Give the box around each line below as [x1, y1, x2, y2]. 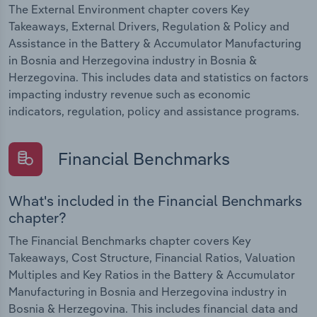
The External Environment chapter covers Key [8, 1, 250, 16]
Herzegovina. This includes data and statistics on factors [8, 69, 309, 84]
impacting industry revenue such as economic [8, 86, 250, 101]
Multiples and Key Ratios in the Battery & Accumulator [8, 267, 295, 282]
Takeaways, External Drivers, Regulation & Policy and [8, 18, 289, 33]
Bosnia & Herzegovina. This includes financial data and [8, 301, 298, 316]
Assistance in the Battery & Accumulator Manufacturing [8, 35, 301, 50]
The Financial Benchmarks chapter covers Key [8, 233, 251, 248]
